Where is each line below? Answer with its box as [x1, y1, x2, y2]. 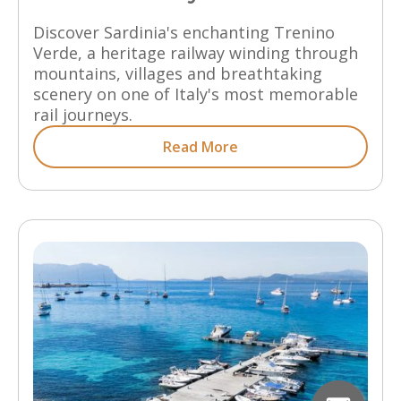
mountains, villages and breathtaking [33, 62, 322, 84]
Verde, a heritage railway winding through [33, 41, 358, 64]
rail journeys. [33, 103, 132, 125]
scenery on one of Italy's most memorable [33, 82, 358, 105]
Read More [163, 136, 238, 157]
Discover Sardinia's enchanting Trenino [33, 21, 335, 43]
